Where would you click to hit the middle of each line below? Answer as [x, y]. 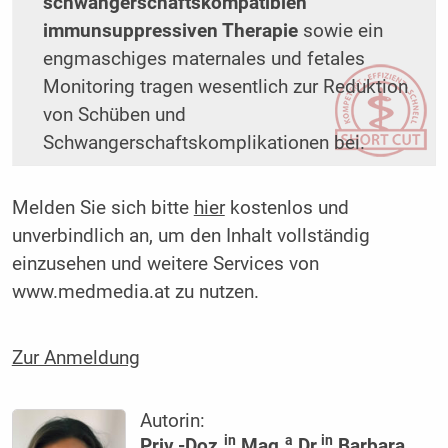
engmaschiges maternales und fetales [203, 58]
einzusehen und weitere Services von [165, 264]
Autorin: [173, 421]
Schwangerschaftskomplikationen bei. [203, 142]
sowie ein [342, 30]
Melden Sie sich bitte [102, 208]
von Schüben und [114, 114]
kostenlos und [286, 208]
